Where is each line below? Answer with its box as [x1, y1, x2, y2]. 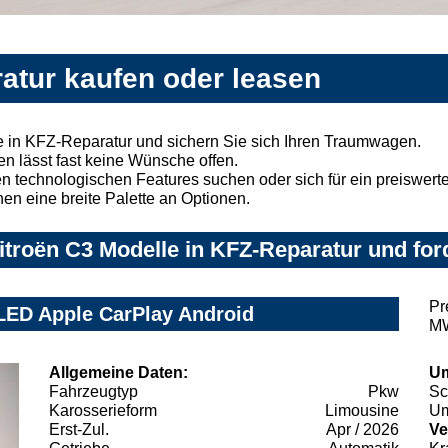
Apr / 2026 [326, 421, 399, 439]
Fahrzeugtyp [49, 383, 138, 401]
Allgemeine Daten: [49, 364, 188, 382]
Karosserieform [49, 402, 157, 420]
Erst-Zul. [49, 421, 109, 439]
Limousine [325, 402, 399, 420]
